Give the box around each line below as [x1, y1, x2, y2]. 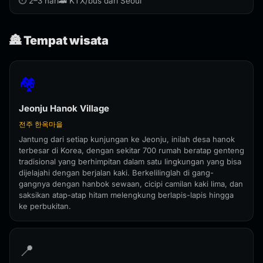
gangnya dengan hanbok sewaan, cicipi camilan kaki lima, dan [19, 179, 243, 188]
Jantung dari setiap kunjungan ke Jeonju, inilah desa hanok [19, 134, 235, 144]
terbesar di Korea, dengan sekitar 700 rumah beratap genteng [19, 146, 244, 155]
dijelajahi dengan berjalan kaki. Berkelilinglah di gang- [19, 168, 214, 177]
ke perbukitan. [19, 201, 71, 211]
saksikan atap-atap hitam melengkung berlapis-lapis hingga [19, 190, 234, 200]
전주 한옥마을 [19, 120, 63, 129]
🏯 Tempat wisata [9, 33, 109, 48]
